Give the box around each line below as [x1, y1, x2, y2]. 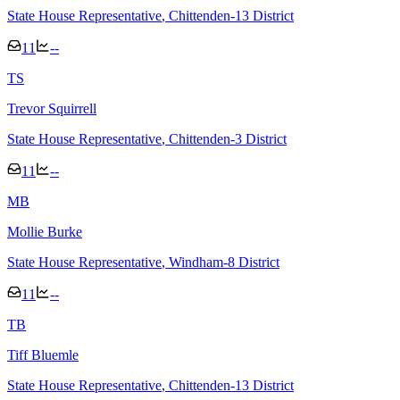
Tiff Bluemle [7, 346, 79, 362]
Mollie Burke [7, 223, 82, 239]
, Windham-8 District [162, 254, 279, 270]
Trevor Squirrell [7, 100, 96, 116]
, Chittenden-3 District [162, 130, 287, 146]
